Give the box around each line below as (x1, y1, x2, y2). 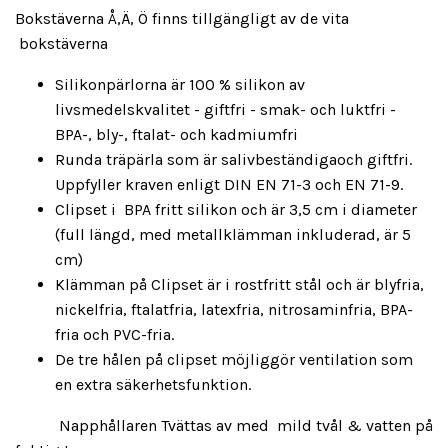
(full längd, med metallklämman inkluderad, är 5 (55, 225, 411, 245)
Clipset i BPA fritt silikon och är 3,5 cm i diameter (55, 200, 417, 220)
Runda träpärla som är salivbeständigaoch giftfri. (55, 150, 412, 170)
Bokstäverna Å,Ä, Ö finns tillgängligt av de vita (15, 9, 349, 29)
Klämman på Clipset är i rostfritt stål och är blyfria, (55, 275, 424, 295)
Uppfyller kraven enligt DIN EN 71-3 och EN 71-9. (55, 175, 403, 195)
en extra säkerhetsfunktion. (55, 375, 267, 395)
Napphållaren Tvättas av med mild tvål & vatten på (15, 416, 433, 436)
